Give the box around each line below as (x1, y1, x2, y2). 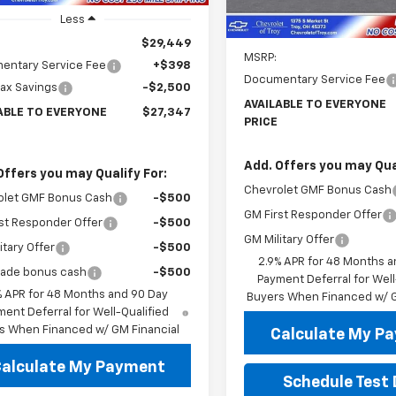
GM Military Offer (244, 234, 335, 247)
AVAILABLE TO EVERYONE (244, 99, 387, 111)
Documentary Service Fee (244, 74, 386, 87)
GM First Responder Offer (244, 209, 383, 222)
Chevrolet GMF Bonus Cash (244, 185, 392, 197)
